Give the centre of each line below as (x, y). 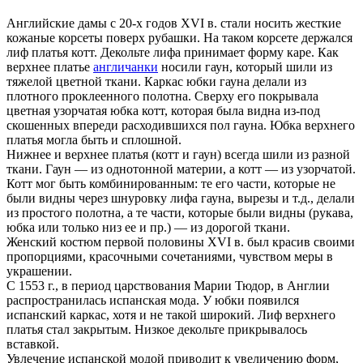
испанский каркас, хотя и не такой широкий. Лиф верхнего (171, 314)
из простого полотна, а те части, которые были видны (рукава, (180, 212)
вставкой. (33, 344)
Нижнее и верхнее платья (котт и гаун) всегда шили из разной (178, 154)
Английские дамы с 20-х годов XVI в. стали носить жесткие (174, 23)
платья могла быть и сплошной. (94, 139)
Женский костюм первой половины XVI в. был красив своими (181, 241)
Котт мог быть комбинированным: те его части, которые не (171, 183)
